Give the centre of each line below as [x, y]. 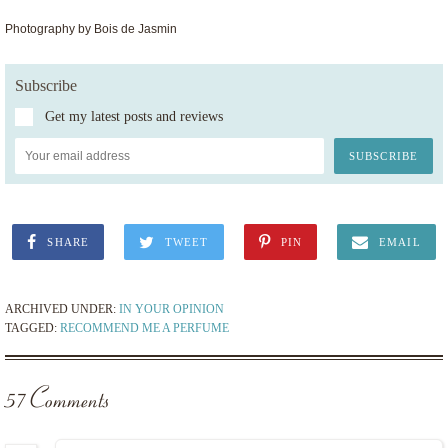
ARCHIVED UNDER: [62, 309]
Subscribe [46, 86]
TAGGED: [32, 328]
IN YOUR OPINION [171, 309]
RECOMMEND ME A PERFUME [144, 328]
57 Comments [57, 401]
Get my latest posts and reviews [134, 117]
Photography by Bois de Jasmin [91, 29]
